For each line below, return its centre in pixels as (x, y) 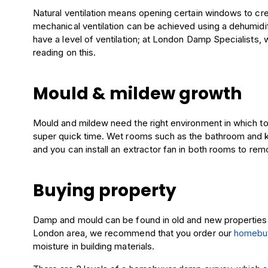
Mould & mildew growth (138, 94)
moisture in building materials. (94, 246)
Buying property (105, 191)
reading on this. (65, 52)
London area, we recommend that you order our (133, 233)
